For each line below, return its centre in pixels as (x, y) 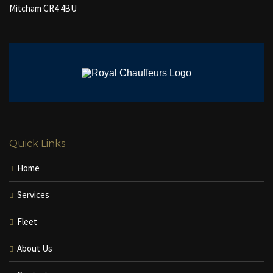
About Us (35, 248)
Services (33, 194)
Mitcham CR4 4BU (43, 8)
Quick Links (37, 143)
